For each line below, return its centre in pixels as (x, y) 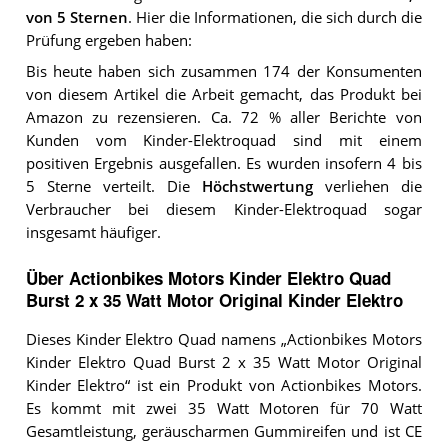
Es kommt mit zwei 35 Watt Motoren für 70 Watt (223, 409)
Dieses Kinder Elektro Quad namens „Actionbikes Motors (223, 340)
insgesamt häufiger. (93, 232)
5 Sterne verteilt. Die (113, 186)
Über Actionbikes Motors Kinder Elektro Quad (208, 278)
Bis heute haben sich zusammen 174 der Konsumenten (223, 71)
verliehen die (367, 186)
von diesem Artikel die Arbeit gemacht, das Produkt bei (223, 94)
